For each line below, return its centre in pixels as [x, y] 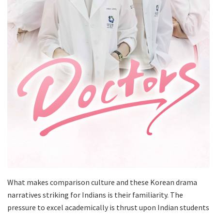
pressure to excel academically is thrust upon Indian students [108, 207]
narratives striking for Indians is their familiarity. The [95, 194]
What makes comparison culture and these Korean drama [102, 182]
